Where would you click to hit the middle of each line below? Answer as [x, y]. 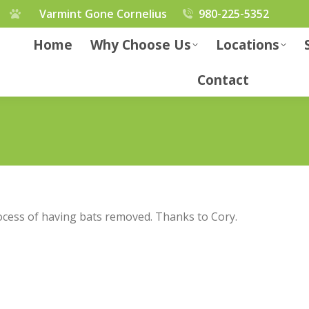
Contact [223, 80]
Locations [248, 44]
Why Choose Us [141, 44]
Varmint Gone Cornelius [103, 14]
